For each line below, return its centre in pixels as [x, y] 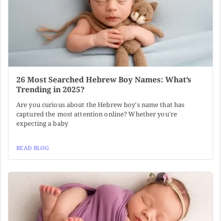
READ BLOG [33, 148]
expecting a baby [42, 124]
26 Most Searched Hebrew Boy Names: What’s [104, 80]
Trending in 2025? [51, 90]
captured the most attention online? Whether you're [97, 114]
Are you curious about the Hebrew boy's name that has [101, 105]
